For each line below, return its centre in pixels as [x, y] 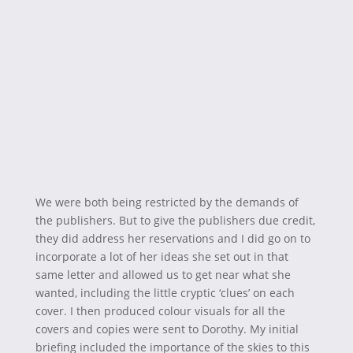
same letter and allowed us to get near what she [163, 274]
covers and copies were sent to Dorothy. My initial [167, 329]
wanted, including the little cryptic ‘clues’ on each [165, 292]
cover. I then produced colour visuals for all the [160, 310]
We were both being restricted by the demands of [167, 202]
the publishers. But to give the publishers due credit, [175, 220]
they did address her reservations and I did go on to [173, 238]
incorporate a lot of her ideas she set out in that [162, 256]
